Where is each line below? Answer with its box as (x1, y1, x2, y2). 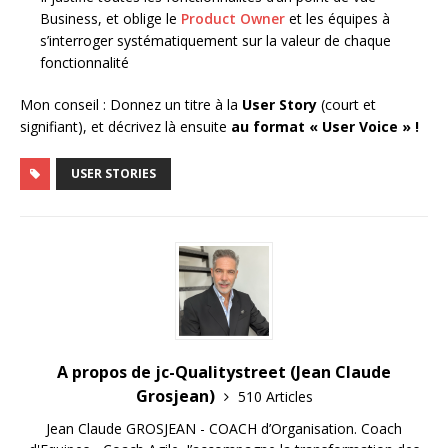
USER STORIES (71, 165, 156, 183)
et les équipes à (289, 9, 390, 29)
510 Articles (237, 387, 313, 407)
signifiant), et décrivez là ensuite (20, 117, 227, 137)
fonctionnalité (40, 53, 129, 73)
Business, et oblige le (40, 9, 181, 29)
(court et (317, 95, 376, 115)
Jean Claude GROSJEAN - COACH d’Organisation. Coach (46, 419, 402, 439)
